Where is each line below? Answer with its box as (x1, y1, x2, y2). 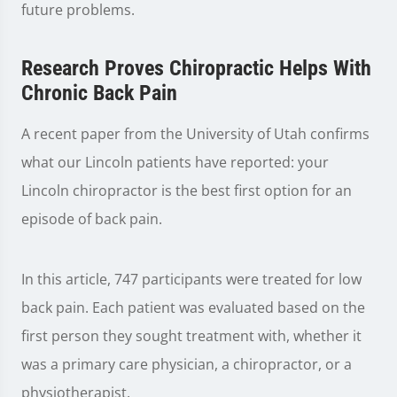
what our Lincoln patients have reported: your (21, 152, 329, 173)
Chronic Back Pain (21, 81, 177, 106)
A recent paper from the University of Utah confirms (21, 124, 370, 144)
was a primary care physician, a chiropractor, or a (21, 354, 352, 375)
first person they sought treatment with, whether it (21, 326, 362, 346)
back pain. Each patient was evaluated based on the (21, 298, 365, 318)
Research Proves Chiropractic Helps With (21, 56, 371, 82)
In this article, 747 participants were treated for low (21, 269, 362, 290)
